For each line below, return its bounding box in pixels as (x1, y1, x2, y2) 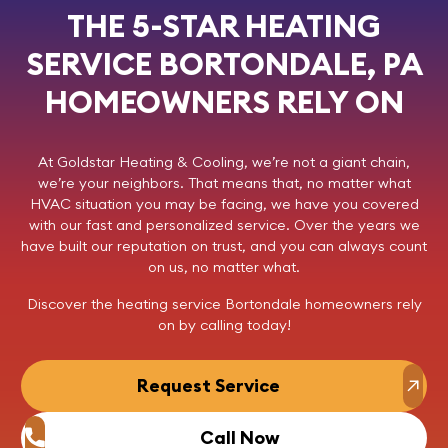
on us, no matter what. (148, 257, 300, 276)
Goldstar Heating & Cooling (57, 152, 244, 171)
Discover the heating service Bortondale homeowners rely (26, 294, 422, 313)
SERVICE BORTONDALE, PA (25, 44, 423, 84)
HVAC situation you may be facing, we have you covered (29, 194, 419, 213)
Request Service (136, 373, 280, 397)
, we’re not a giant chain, (244, 152, 410, 171)
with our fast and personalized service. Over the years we (28, 215, 420, 234)
